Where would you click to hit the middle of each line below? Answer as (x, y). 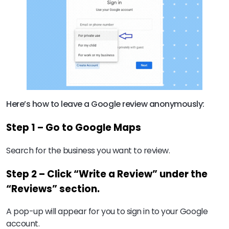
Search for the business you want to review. (88, 150)
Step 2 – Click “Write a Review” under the (107, 174)
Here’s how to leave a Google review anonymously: (105, 104)
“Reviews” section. (53, 189)
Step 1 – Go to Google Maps (74, 128)
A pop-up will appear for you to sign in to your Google (107, 212)
